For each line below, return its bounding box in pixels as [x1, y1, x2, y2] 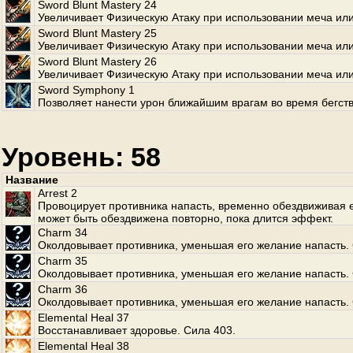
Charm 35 [38, 255, 87, 267]
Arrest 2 [38, 187, 77, 199]
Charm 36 [38, 283, 87, 295]
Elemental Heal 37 [38, 311, 129, 324]
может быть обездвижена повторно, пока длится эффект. [38, 212, 333, 225]
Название [6, 173, 58, 186]
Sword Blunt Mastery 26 [38, 55, 157, 68]
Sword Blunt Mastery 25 [38, 27, 157, 39]
